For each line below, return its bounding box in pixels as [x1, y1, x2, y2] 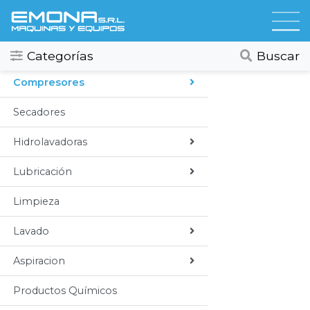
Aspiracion [13, 255, 65, 267]
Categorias [31, 10, 107, 26]
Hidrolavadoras [13, 136, 87, 148]
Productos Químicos [13, 284, 117, 297]
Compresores [13, 76, 84, 89]
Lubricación [13, 165, 72, 178]
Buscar [257, 48, 300, 63]
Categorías [27, 48, 94, 63]
